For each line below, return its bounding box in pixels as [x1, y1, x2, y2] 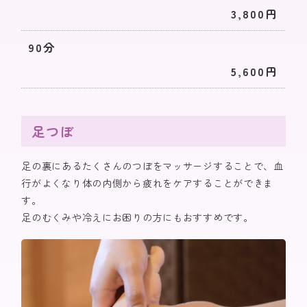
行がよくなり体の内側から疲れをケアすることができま [21, 175, 274, 190]
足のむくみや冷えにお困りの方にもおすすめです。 [21, 209, 254, 224]
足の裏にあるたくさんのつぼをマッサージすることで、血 [21, 158, 284, 173]
